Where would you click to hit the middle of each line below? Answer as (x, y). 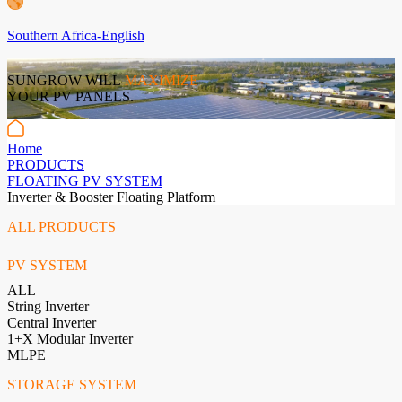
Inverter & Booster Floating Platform (111, 197)
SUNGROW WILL (66, 80)
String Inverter (48, 306)
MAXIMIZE (162, 80)
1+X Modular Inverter (70, 339)
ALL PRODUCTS (61, 227)
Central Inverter (52, 323)
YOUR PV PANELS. (72, 96)
